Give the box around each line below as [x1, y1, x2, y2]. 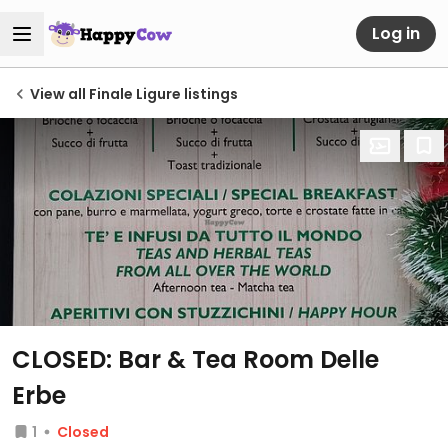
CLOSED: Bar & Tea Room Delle [12, 343, 379, 376]
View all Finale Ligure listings [30, 84, 238, 104]
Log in [372, 21, 420, 45]
